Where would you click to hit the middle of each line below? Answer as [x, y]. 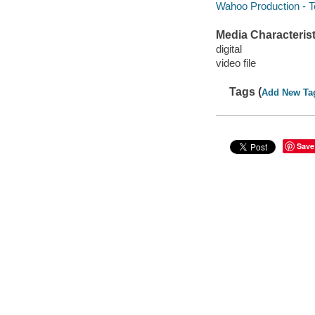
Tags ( [246, 91]
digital [229, 49]
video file [236, 63]
